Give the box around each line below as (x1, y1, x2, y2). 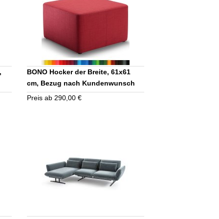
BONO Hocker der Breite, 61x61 (27, 68, 131, 76)
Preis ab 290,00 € (27, 94, 82, 102)
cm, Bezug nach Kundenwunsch (27, 79, 135, 88)
